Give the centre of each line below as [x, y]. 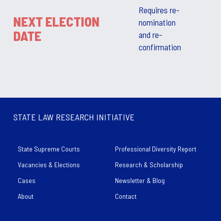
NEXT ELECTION [56, 21]
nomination [157, 22]
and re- [150, 35]
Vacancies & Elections [49, 165]
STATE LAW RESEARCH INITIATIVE [74, 117]
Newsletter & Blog [140, 181]
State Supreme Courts [49, 149]
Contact [126, 196]
